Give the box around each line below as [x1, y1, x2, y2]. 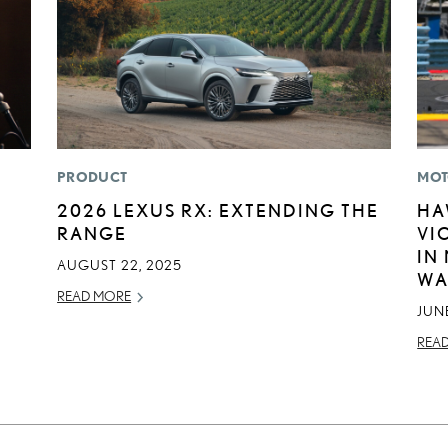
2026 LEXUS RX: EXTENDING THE [57, 200, 380, 221]
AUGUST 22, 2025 [57, 257, 183, 274]
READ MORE [57, 288, 132, 305]
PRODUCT [57, 169, 128, 186]
